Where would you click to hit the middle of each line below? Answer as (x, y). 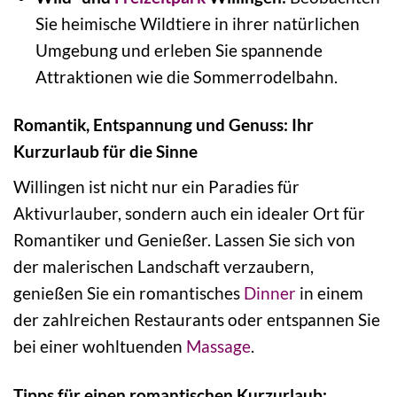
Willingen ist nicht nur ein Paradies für (156, 187)
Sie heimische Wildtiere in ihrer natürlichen (197, 23)
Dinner (270, 293)
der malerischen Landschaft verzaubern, (163, 267)
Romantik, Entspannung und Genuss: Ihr (163, 125)
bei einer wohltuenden (100, 346)
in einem (330, 293)
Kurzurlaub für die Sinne (105, 152)
